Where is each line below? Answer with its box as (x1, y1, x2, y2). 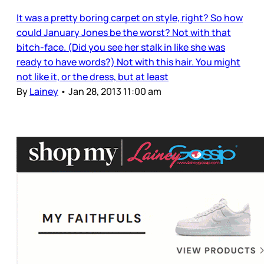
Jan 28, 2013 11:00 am (68, 84, 161, 98)
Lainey (29, 84, 58, 98)
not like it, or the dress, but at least (16, 70, 169, 83)
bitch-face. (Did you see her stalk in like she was (16, 40, 225, 54)
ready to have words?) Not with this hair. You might (16, 55, 240, 68)
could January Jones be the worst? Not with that (16, 25, 231, 39)
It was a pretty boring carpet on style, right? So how (16, 11, 243, 24)
